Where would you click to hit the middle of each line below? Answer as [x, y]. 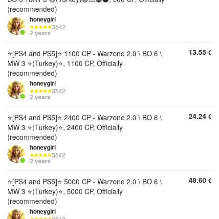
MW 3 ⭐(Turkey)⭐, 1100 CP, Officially [65, 63]
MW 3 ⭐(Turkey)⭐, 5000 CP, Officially [65, 191]
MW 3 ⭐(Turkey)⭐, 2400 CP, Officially [65, 127]
